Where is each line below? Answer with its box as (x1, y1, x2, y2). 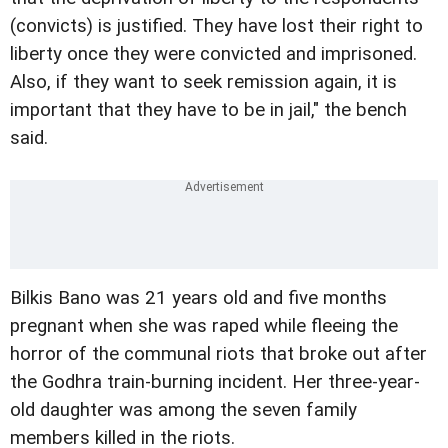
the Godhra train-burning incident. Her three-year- (10, 371, 420, 393)
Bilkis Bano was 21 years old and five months (10, 287, 387, 309)
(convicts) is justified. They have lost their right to (10, 14, 423, 37)
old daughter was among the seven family (10, 399, 357, 421)
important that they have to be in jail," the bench (10, 98, 407, 121)
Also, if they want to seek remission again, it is (10, 70, 397, 93)
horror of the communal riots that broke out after (10, 343, 427, 365)
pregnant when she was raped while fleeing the (10, 315, 398, 337)
